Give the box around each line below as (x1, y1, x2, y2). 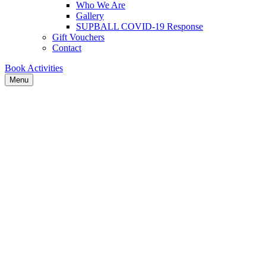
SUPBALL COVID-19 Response (76, 21, 203, 31)
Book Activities (5, 63, 63, 73)
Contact (52, 43, 81, 53)
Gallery (76, 11, 104, 21)
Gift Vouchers (52, 32, 104, 42)
